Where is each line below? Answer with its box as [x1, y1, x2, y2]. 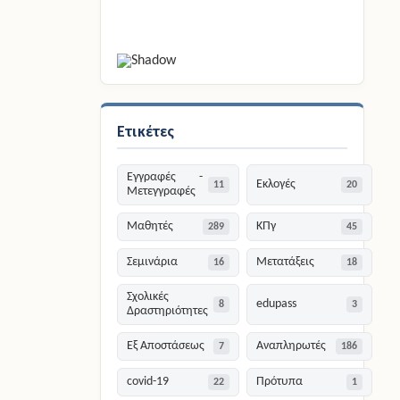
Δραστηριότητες [127, 305, 209, 318]
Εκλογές [256, 179, 296, 191]
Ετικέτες [117, 121, 175, 142]
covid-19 [127, 376, 170, 388]
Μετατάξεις [256, 256, 315, 269]
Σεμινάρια [127, 256, 179, 269]
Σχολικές [127, 291, 170, 304]
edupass [256, 298, 297, 311]
